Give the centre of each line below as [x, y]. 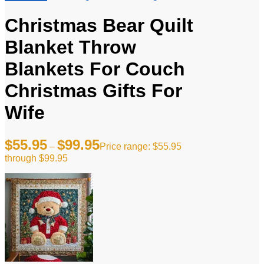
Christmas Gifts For [93, 91]
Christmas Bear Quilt [99, 26]
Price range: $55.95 [141, 146]
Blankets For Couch [95, 69]
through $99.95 [36, 158]
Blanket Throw [70, 47]
